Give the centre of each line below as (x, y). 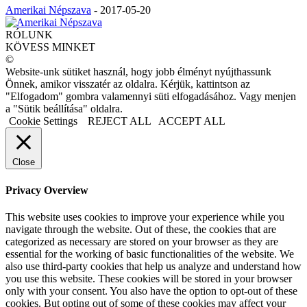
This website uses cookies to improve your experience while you (145, 217)
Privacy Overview (47, 190)
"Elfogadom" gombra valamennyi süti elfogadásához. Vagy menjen (151, 97)
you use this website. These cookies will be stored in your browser (149, 278)
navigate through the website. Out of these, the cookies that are (141, 229)
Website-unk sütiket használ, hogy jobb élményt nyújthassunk (138, 72)
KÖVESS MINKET (50, 47)
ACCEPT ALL (192, 121)
